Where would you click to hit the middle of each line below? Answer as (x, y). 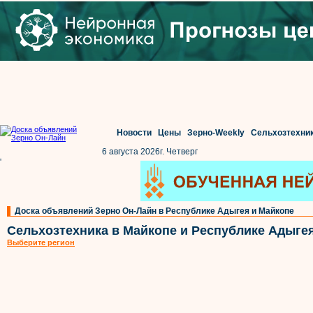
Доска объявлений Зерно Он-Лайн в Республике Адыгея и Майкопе (154, 211)
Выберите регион (41, 242)
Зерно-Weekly (216, 133)
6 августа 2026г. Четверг (150, 152)
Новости (134, 133)
